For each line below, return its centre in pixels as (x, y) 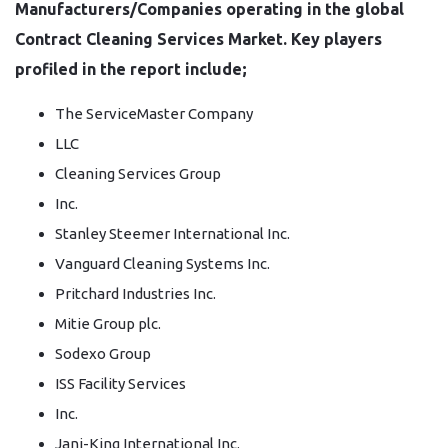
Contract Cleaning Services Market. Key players (198, 39)
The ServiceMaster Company (154, 113)
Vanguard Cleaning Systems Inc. (162, 263)
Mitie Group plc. (108, 323)
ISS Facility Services (120, 383)
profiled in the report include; (131, 69)
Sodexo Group (103, 353)
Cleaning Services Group (138, 173)
